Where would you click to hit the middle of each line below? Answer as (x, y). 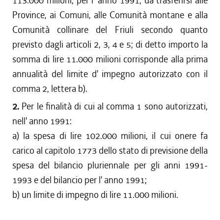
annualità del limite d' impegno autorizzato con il (110, 74)
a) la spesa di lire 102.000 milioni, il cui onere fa (110, 136)
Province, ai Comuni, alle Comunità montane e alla (110, 15)
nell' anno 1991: (42, 121)
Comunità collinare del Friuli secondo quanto (110, 30)
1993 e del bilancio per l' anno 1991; (80, 180)
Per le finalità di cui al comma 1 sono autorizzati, (113, 106)
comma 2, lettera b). (50, 89)
